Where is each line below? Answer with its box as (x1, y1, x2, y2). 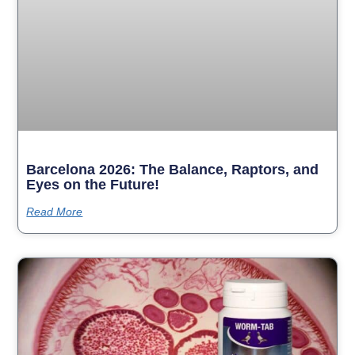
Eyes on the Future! (26, 176, 160, 193)
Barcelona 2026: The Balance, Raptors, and (26, 161, 319, 177)
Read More (26, 204, 83, 218)
